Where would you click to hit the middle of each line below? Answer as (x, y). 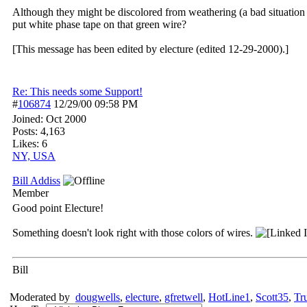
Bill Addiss (36, 181)
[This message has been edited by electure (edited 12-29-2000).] (150, 49)
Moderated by (42, 297)
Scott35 (272, 297)
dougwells (98, 297)
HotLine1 (229, 297)
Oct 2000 (66, 119)
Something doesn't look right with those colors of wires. (134, 233)
